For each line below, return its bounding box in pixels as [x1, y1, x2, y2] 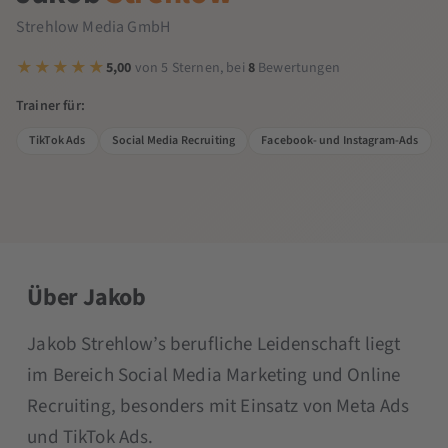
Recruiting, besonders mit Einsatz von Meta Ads [27, 392, 410, 420]
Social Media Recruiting [111, 131, 236, 149]
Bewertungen [255, 57, 340, 78]
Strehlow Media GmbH [16, 15, 171, 38]
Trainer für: [16, 95, 85, 116]
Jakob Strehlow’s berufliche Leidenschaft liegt [27, 330, 401, 358]
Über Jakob [27, 279, 146, 315]
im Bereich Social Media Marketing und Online [27, 361, 401, 389]
